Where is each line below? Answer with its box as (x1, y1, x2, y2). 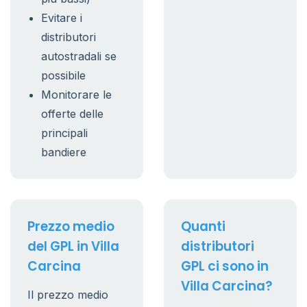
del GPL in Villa (27, 237, 119, 256)
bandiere (41, 145, 86, 159)
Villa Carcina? (181, 277, 272, 295)
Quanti (181, 217, 225, 236)
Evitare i (41, 11, 82, 25)
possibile (41, 69, 86, 82)
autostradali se (41, 49, 116, 63)
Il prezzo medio (27, 288, 108, 302)
